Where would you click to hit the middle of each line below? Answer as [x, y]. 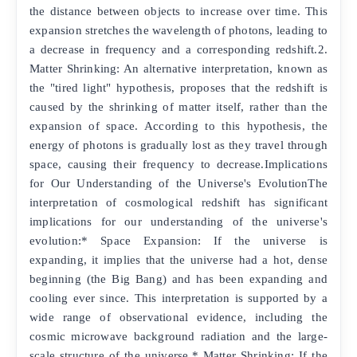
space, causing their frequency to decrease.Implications [178, 163]
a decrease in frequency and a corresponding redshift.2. [178, 49]
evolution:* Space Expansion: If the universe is [178, 240]
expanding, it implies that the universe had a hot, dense [178, 259]
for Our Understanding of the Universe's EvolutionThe [178, 182]
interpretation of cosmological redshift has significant [178, 202]
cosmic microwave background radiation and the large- [178, 335]
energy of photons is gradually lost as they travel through [178, 144]
